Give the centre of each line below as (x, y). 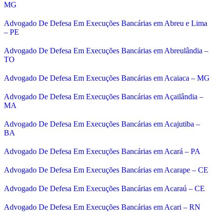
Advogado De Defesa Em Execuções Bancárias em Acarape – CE (106, 170)
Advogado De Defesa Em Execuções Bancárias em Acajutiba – (102, 124)
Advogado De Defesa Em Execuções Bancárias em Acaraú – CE (104, 188)
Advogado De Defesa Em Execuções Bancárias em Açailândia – (104, 96)
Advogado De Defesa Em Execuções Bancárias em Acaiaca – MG (107, 78)
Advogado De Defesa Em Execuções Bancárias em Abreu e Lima (106, 23)
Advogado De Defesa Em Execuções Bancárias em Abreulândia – (106, 50)
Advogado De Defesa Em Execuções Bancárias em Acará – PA (102, 151)
